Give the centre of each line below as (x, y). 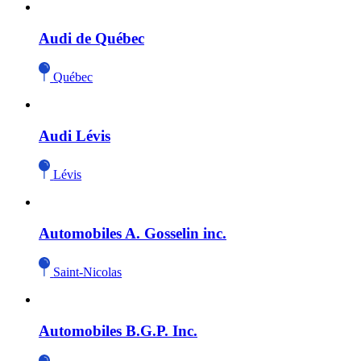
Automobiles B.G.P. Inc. (118, 330)
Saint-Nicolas (88, 272)
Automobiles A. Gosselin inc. (133, 233)
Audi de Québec (91, 38)
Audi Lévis (75, 135)
